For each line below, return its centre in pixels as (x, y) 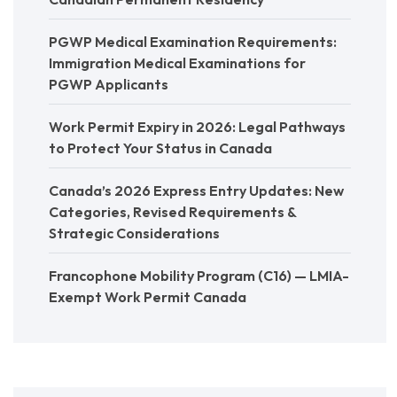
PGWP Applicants (109, 84)
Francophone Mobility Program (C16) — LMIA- (199, 275)
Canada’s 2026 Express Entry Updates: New (196, 190)
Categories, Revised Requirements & (172, 211)
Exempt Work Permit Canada (148, 296)
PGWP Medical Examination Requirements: (193, 41)
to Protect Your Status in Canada (160, 148)
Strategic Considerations (134, 233)
